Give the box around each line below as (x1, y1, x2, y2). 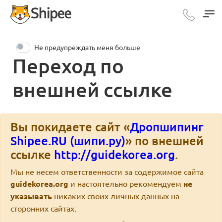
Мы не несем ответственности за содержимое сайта (10, 166, 204, 176)
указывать (10, 191, 52, 201)
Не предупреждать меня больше (34, 43, 140, 52)
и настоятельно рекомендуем (68, 178, 183, 188)
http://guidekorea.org (54, 147, 175, 162)
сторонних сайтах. (10, 203, 76, 213)
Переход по (12, 54, 124, 78)
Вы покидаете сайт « (10, 119, 130, 134)
